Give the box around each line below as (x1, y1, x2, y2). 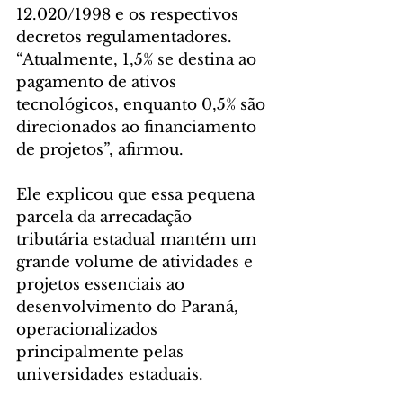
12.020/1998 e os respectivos (16, 5, 243, 25)
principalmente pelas (16, 343, 188, 363)
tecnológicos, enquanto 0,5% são (16, 95, 270, 115)
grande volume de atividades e (16, 253, 257, 273)
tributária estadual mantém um (16, 230, 261, 250)
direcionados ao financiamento (16, 118, 261, 138)
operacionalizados (16, 320, 162, 340)
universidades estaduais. (16, 365, 203, 385)
